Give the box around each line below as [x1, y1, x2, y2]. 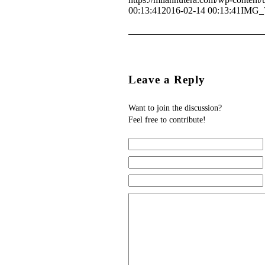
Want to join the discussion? [128, 103, 222, 112]
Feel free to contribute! [128, 115, 206, 124]
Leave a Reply [128, 73, 205, 86]
